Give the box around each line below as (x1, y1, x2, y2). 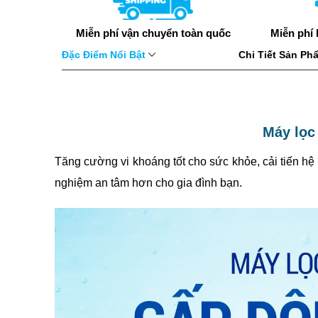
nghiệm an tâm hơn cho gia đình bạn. (55, 177, 242, 189)
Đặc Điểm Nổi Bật (62, 49, 148, 60)
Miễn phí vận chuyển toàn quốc (75, 27, 231, 39)
